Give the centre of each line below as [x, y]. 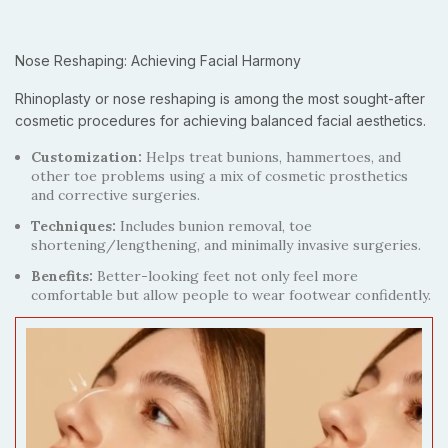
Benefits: [62, 276]
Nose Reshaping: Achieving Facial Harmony [158, 61]
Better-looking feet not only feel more [225, 276]
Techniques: [75, 226]
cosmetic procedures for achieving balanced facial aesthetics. [220, 121]
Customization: [88, 157]
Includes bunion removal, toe [216, 226]
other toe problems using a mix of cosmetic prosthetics [219, 176]
